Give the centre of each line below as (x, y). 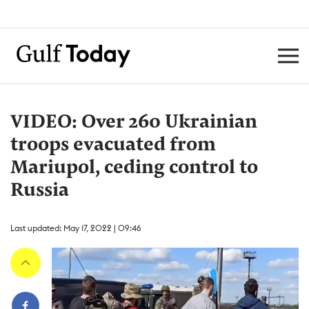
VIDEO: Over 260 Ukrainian (134, 123)
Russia (40, 191)
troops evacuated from (113, 146)
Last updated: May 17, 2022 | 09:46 (76, 228)
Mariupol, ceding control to (134, 168)
